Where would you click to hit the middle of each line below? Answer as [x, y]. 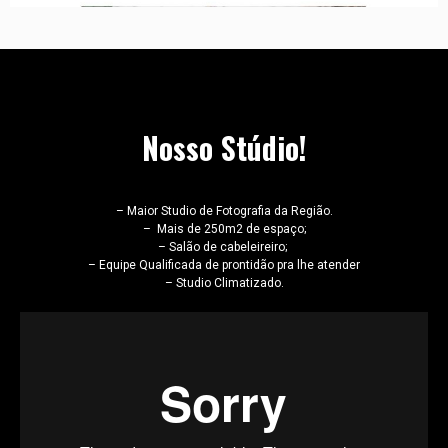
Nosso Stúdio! [224, 148]
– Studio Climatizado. [224, 283]
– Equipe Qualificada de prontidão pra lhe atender [224, 265]
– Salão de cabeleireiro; [224, 247]
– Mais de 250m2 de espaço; [224, 229]
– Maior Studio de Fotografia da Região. [224, 211]
